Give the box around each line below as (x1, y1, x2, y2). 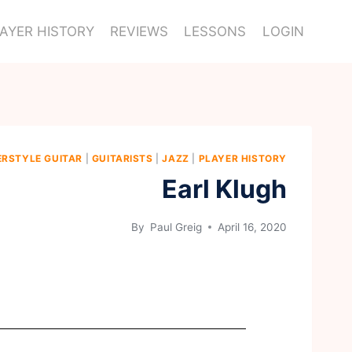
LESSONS (184, 23, 247, 39)
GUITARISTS (91, 152, 153, 164)
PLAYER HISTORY (198, 152, 287, 164)
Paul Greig (147, 220, 202, 233)
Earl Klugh (162, 173, 287, 204)
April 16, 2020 (218, 220, 287, 233)
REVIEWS (110, 23, 169, 39)
